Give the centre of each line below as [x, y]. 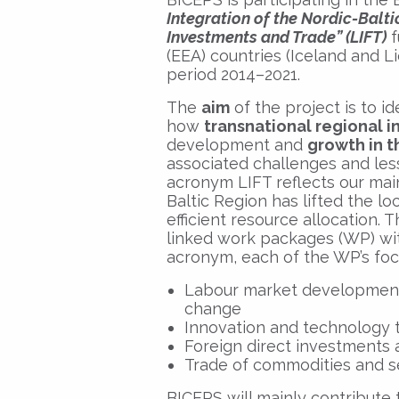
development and [237, 144]
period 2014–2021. [233, 74]
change [213, 308]
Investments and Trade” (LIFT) [277, 37]
